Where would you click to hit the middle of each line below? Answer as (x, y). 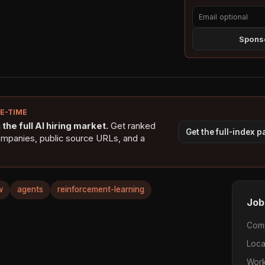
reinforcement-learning (101, 190)
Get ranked (132, 126)
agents (30, 190)
